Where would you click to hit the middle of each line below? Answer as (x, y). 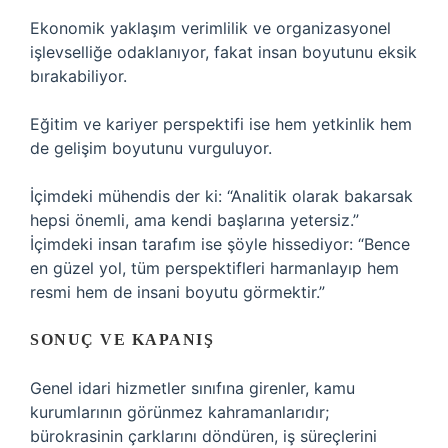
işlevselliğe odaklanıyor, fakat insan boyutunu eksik (223, 52)
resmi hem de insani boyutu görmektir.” (177, 292)
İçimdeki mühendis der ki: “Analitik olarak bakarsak (221, 196)
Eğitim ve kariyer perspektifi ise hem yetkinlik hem (221, 124)
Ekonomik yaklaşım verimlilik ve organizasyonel (210, 28)
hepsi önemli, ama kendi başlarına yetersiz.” (194, 220)
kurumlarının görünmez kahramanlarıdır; (179, 412)
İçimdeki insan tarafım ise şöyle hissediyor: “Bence (220, 244)
